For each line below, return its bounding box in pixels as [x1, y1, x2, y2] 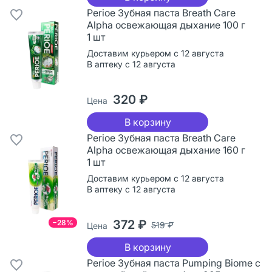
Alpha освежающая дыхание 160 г [87, 143, 245, 156]
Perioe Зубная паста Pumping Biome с [87, 256, 260, 269]
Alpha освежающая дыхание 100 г [87, 18, 245, 31]
